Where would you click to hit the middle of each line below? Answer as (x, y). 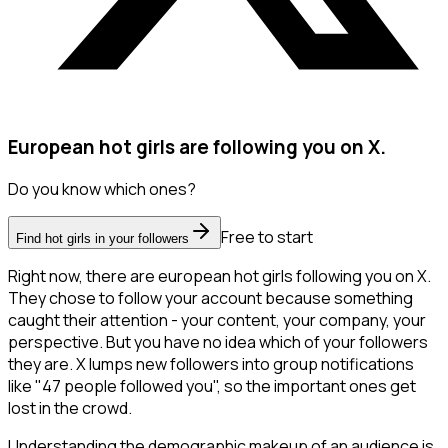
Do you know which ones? (102, 189)
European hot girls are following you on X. (197, 146)
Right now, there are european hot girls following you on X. (219, 276)
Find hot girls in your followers (102, 239)
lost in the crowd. (70, 408)
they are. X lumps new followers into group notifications (211, 364)
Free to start (267, 237)
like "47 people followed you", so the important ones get (212, 386)
